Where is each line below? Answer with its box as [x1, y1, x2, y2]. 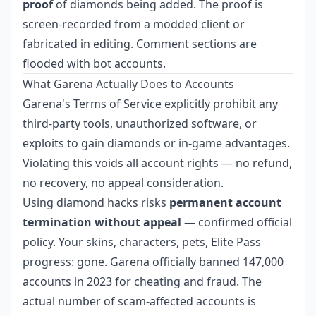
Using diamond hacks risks [23, 195, 169, 210]
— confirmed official [181, 214, 292, 230]
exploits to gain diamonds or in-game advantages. [23, 135, 290, 151]
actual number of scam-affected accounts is [23, 293, 256, 309]
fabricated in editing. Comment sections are [23, 36, 257, 51]
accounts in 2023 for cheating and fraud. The [23, 274, 262, 289]
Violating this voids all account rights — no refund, [23, 155, 292, 171]
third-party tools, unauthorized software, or [23, 116, 257, 131]
